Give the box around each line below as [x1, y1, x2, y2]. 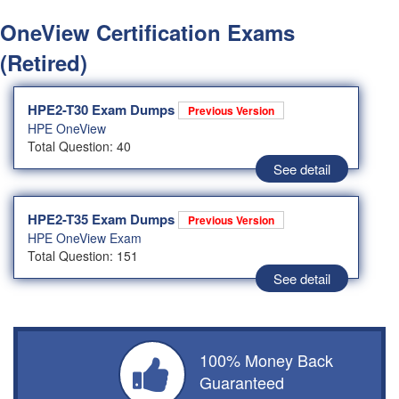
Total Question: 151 [28, 247, 138, 265]
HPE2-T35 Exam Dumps [28, 209, 178, 230]
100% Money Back [199, 348, 333, 372]
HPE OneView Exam [28, 229, 142, 248]
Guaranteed [199, 370, 284, 395]
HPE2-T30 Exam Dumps [28, 100, 178, 120]
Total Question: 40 [28, 137, 131, 156]
